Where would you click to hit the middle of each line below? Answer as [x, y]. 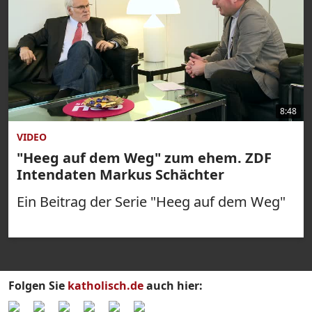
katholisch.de [106, 286]
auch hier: [173, 286]
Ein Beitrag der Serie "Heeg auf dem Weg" [151, 202]
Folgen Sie [38, 286]
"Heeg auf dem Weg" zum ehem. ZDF [144, 158]
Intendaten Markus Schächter [120, 174]
